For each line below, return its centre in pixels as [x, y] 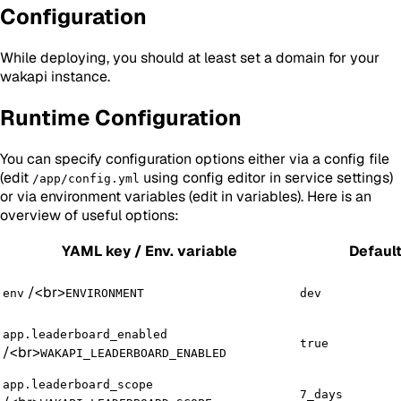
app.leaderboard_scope [78, 384]
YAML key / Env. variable [149, 251]
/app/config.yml [86, 178]
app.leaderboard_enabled [85, 334]
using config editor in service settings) [266, 177]
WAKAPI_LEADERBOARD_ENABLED [133, 353]
